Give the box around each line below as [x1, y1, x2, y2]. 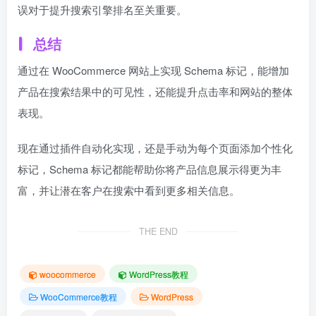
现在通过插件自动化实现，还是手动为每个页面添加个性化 [18, 140, 293, 155]
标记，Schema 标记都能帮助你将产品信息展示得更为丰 [18, 162, 281, 176]
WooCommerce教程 [40, 290, 117, 303]
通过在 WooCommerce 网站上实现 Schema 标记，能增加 [18, 63, 289, 78]
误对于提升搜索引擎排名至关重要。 [18, 2, 187, 17]
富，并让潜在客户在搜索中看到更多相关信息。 [18, 183, 240, 197]
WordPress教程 [129, 267, 188, 280]
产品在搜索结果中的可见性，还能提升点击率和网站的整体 [18, 84, 293, 99]
